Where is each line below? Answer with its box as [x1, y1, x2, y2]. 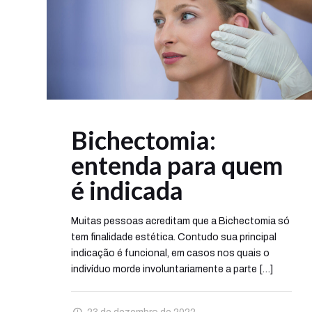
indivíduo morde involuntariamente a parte [70, 264, 257, 275]
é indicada [70, 175, 183, 206]
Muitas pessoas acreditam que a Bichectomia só [70, 216, 290, 227]
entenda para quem [70, 150, 283, 181]
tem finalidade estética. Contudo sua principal [70, 232, 276, 243]
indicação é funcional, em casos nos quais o [70, 248, 270, 259]
